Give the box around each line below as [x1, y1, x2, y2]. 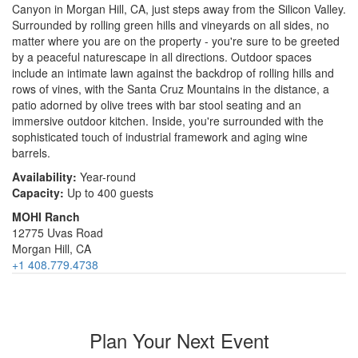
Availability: [12, 169, 77, 185]
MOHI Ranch [12, 209, 80, 225]
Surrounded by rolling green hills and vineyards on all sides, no [12, 17, 329, 34]
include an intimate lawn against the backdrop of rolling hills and [12, 65, 334, 82]
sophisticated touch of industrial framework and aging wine [12, 129, 308, 145]
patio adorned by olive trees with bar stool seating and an [12, 97, 301, 113]
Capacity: [12, 185, 64, 201]
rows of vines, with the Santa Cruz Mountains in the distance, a [12, 81, 329, 97]
